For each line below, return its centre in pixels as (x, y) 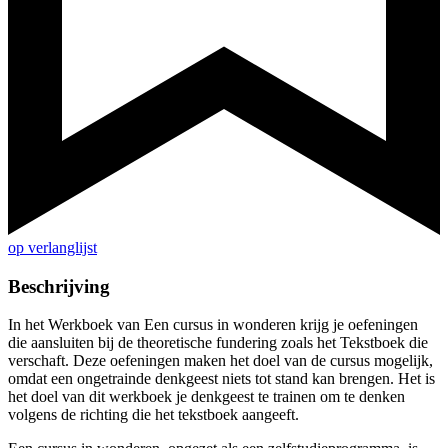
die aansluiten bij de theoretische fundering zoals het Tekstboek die (218, 343)
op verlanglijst (52, 248)
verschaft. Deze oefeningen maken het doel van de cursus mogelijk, (220, 361)
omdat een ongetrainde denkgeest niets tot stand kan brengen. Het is (221, 379)
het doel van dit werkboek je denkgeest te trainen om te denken (206, 397)
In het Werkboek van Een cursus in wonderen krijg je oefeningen (213, 325)
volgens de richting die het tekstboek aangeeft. (153, 415)
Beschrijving (59, 286)
